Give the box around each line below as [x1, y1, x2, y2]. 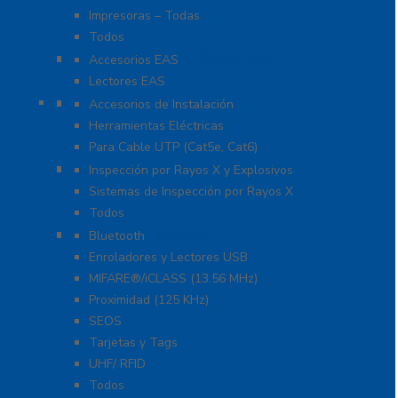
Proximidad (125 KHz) [89, 291, 209, 308]
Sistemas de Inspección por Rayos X [89, 183, 293, 200]
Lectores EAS [89, 73, 165, 90]
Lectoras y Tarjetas [71, 224, 205, 243]
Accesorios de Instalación [89, 96, 234, 113]
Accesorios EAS [89, 52, 179, 68]
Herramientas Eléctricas [89, 117, 224, 134]
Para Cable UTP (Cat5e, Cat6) [89, 139, 258, 155]
